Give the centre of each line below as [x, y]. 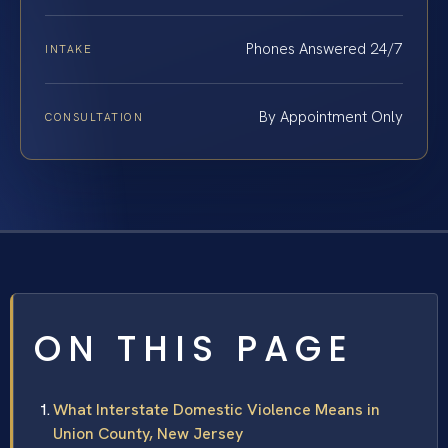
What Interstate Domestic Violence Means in [216, 410]
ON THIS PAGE [194, 349]
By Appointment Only [331, 117]
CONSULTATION [94, 117]
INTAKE [69, 49]
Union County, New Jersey [148, 434]
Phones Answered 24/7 [324, 49]
